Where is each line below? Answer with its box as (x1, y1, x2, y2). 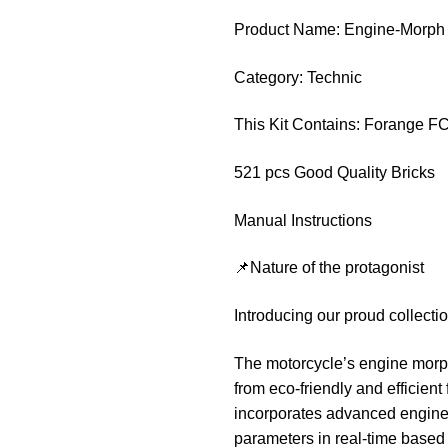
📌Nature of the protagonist (233, 259, 424, 277)
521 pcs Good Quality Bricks (233, 164, 435, 182)
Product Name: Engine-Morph (233, 21, 445, 39)
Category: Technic (233, 68, 362, 86)
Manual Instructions (233, 211, 372, 229)
